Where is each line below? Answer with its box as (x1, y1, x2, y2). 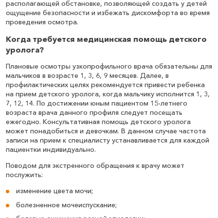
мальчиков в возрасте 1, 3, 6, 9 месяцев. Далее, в (6, 71, 169, 80)
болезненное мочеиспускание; (16, 200, 117, 209)
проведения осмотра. (6, 18, 78, 27)
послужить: (6, 170, 43, 180)
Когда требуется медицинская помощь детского (6, 34, 207, 44)
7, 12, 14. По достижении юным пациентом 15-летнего (6, 99, 187, 108)
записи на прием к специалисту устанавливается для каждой (6, 136, 209, 145)
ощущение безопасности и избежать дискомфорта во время (6, 8, 210, 18)
